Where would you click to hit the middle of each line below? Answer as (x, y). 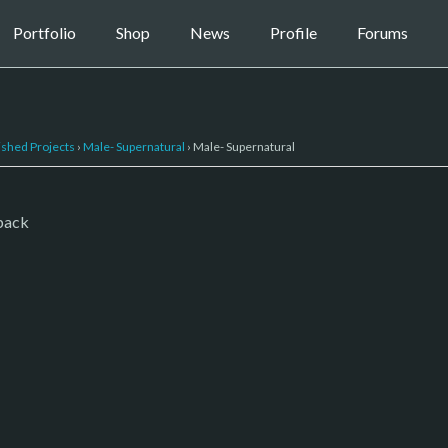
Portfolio (44, 33)
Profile (293, 33)
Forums (382, 33)
